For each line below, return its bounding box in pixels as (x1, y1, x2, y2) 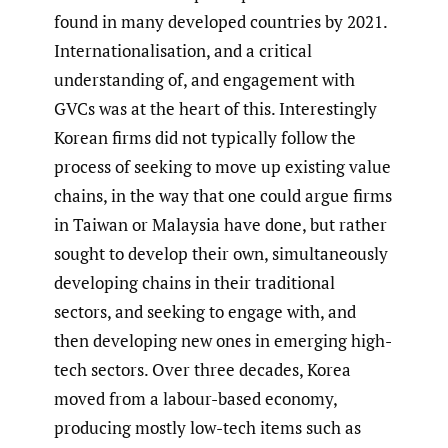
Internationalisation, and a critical (54, 38, 312, 62)
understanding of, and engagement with (54, 67, 355, 91)
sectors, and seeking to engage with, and (54, 299, 356, 323)
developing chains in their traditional (54, 270, 335, 294)
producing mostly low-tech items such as (54, 415, 361, 439)
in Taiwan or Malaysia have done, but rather (54, 212, 387, 236)
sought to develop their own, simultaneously (54, 241, 388, 265)
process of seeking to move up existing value (54, 154, 391, 178)
